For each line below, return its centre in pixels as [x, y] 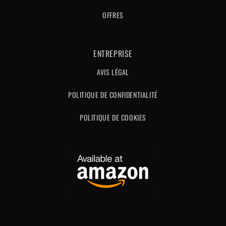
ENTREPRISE [113, 53]
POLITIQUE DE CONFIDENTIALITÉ [113, 95]
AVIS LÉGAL [113, 72]
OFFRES [113, 15]
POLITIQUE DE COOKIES [113, 117]
